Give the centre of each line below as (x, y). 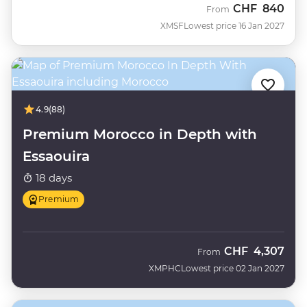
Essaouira (56, 156)
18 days (52, 178)
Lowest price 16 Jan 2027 (234, 26)
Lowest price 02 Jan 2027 (233, 268)
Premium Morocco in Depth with (140, 134)
